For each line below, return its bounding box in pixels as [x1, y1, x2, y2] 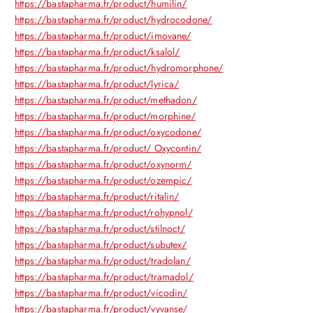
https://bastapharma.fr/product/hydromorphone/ [15, 60, 224, 75]
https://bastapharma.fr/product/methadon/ [15, 92, 197, 107]
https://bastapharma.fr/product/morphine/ [15, 108, 196, 123]
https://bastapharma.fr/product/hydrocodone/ [15, 12, 212, 27]
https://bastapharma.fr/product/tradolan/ [15, 253, 191, 268]
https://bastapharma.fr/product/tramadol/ [15, 269, 194, 284]
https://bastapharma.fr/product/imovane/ [15, 28, 191, 43]
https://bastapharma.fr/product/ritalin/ [15, 189, 180, 203]
